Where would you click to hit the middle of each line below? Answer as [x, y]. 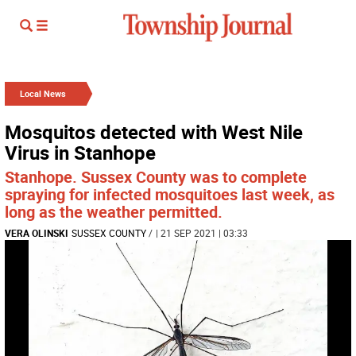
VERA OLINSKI [37, 233]
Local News [43, 93]
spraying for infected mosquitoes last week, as [170, 194]
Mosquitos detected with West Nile [154, 132]
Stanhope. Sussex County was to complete [156, 177]
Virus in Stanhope [80, 153]
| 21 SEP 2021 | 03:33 [202, 233]
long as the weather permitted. [114, 212]
